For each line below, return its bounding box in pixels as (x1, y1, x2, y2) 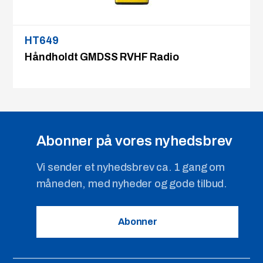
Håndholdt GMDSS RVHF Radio (25, 51, 180, 63)
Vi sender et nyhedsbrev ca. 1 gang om (36, 161, 225, 173)
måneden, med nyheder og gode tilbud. (36, 177, 228, 190)
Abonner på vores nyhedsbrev (36, 133, 233, 149)
